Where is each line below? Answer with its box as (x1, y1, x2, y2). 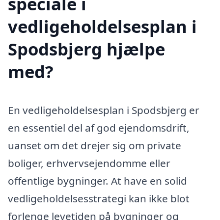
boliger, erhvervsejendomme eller (8, 156, 170, 170)
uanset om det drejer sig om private (8, 138, 181, 152)
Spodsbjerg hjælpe (8, 37, 165, 60)
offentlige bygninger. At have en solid (8, 173, 187, 188)
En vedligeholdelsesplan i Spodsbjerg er (8, 103, 199, 117)
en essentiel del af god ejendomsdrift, (8, 120, 190, 135)
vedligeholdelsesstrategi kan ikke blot (8, 191, 190, 205)
